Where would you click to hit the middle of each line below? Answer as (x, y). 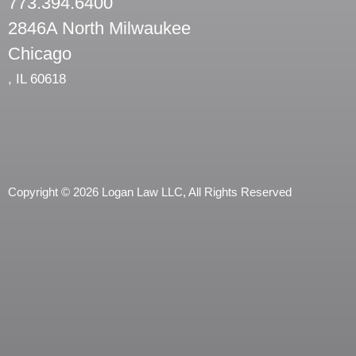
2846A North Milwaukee (99, 29)
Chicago (40, 54)
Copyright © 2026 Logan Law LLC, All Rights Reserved (150, 192)
